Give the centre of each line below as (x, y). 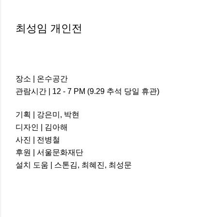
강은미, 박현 (58, 115)
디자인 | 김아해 (42, 127)
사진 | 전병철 (38, 140)
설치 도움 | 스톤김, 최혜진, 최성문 (74, 165)
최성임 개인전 (49, 28)
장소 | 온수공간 (43, 79)
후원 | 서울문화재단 (49, 152)
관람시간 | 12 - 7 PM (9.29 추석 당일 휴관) (87, 91)
